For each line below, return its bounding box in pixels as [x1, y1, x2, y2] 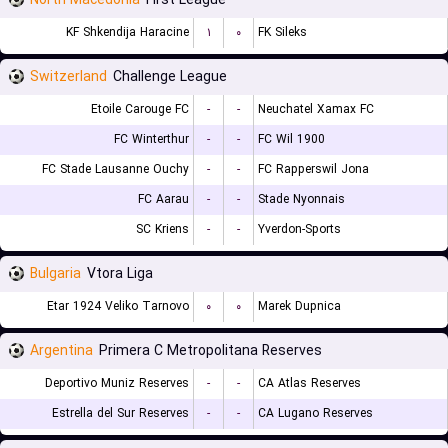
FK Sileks [258, 23, 307, 42]
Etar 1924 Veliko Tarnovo [47, 297, 189, 316]
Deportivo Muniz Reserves [45, 374, 189, 393]
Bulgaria [30, 263, 81, 285]
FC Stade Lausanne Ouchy [42, 160, 189, 179]
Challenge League [113, 66, 227, 88]
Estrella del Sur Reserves [52, 404, 189, 423]
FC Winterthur [114, 130, 189, 149]
